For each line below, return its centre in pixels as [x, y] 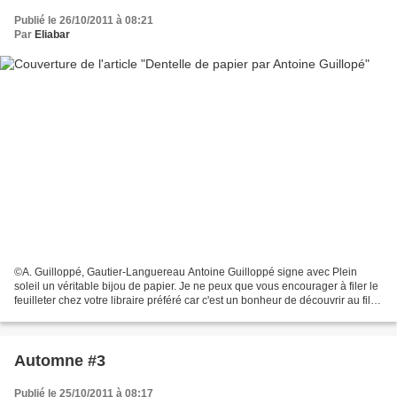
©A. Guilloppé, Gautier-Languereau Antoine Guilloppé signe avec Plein [186, 272]
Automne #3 [60, 360]
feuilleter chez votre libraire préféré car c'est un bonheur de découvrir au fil [192, 300]
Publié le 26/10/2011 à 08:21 [84, 21]
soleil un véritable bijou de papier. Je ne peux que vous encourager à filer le [196, 286]
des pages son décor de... [76, 314]
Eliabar [52, 35]
